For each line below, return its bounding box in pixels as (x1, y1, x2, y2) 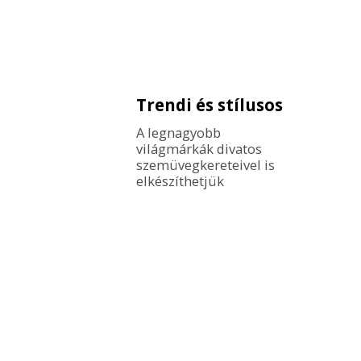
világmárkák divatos (135, 139, 262, 158)
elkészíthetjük (135, 171, 224, 190)
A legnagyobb (135, 122, 221, 142)
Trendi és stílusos (135, 93, 283, 116)
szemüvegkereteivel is (135, 155, 275, 174)
